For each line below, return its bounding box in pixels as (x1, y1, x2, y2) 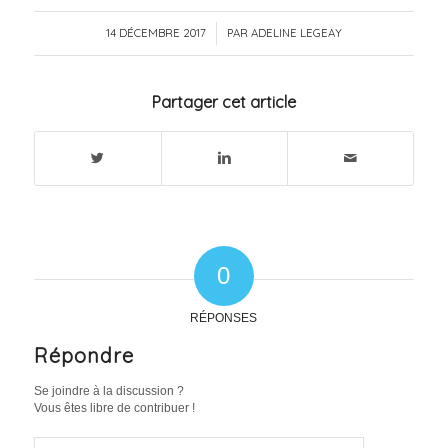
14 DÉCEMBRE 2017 (105, 25, 206, 40)
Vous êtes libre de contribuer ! (33, 400, 195, 415)
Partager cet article (151, 91, 296, 112)
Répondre (33, 342, 134, 368)
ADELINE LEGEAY (250, 25, 342, 40)
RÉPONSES (190, 310, 258, 325)
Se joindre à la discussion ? (33, 383, 184, 398)
